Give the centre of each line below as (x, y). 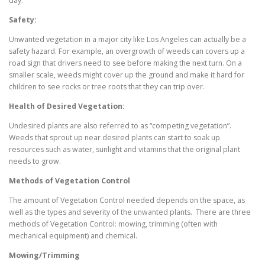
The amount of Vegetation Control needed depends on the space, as (127, 201)
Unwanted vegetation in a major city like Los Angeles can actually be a (127, 39)
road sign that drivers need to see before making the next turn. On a (125, 63)
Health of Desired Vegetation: (67, 106)
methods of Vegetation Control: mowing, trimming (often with (113, 224)
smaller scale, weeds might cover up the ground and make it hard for (127, 75)
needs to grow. (35, 161)
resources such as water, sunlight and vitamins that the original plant (125, 150)
